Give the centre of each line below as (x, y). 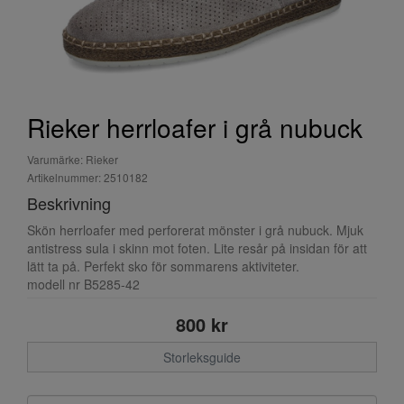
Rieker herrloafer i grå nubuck (195, 127)
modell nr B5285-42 (83, 284)
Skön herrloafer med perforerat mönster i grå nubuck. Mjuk (195, 230)
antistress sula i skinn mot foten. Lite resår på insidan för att (197, 248)
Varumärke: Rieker (73, 159)
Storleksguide (202, 357)
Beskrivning (69, 203)
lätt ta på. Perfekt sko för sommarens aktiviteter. (163, 266)
